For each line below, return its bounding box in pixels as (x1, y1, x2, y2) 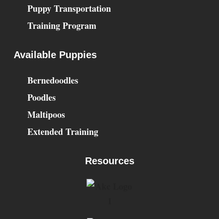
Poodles (27, 91, 56, 104)
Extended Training (27, 125, 98, 138)
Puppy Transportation (27, 2, 111, 15)
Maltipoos (27, 108, 65, 121)
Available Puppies (14, 49, 97, 61)
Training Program (27, 19, 96, 32)
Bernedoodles (27, 74, 78, 87)
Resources (85, 155, 134, 167)
